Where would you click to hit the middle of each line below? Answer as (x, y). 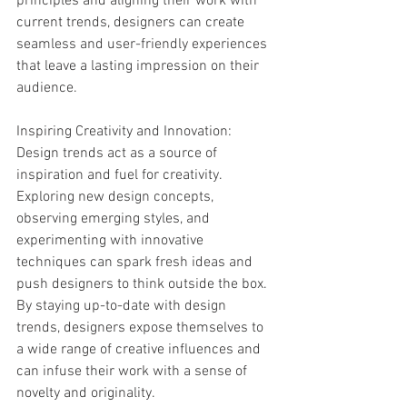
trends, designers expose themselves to (142, 328)
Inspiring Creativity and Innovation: (124, 132)
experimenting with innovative (112, 241)
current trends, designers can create (132, 23)
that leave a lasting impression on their (139, 66)
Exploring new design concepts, (117, 197)
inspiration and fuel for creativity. (121, 175)
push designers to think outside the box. (144, 284)
